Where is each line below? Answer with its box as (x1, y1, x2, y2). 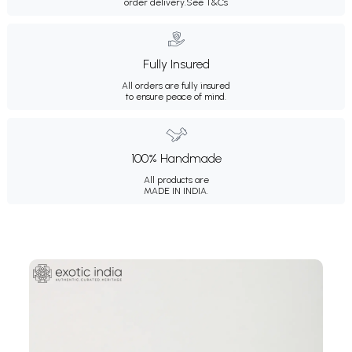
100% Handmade (130, 150, 222, 166)
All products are (143, 174, 209, 185)
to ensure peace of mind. (126, 90, 226, 102)
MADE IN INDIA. (144, 185, 208, 196)
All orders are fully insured (122, 79, 230, 91)
